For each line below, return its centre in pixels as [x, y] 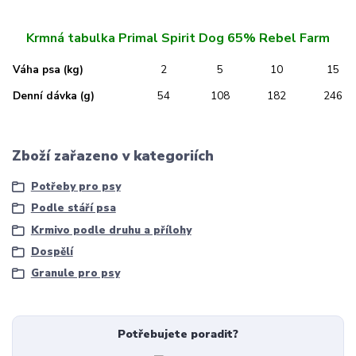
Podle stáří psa [73, 209]
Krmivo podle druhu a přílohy [111, 230]
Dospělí [52, 252]
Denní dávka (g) [54, 97]
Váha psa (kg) [48, 70]
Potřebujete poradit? [178, 334]
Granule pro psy [75, 274]
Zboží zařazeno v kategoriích [113, 156]
